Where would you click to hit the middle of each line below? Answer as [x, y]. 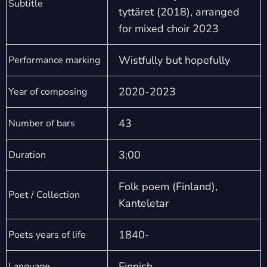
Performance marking [54, 60]
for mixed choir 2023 [169, 29]
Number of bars [42, 124]
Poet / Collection [44, 195]
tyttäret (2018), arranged [179, 12]
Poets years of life [47, 235]
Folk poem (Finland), [168, 187]
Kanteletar [144, 204]
